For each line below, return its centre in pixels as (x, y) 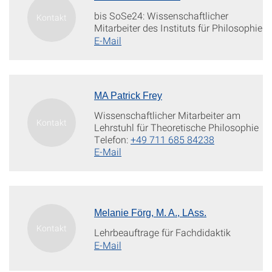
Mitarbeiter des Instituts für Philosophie (178, 28)
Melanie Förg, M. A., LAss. (150, 213)
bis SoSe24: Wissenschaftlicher (161, 15)
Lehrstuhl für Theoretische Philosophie (176, 127)
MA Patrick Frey (128, 96)
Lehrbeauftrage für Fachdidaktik (162, 232)
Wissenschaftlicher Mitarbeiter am (167, 115)
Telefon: (112, 139)
